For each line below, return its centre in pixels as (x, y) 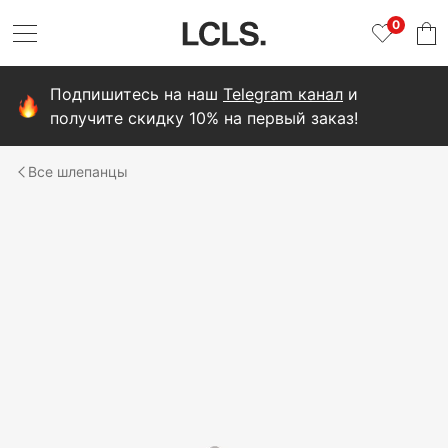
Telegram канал (283, 94)
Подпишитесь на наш (136, 94)
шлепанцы (92, 171)
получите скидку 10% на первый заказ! (204, 118)
